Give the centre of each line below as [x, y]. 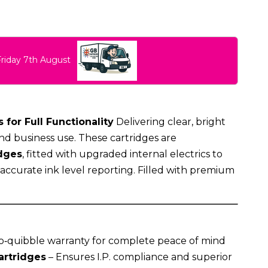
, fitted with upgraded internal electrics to [122, 154]
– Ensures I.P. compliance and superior [139, 257]
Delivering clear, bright [169, 121]
